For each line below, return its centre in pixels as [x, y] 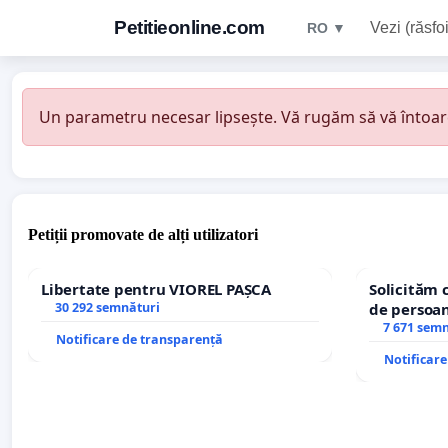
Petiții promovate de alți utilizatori [143, 235]
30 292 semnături [107, 308]
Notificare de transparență [139, 340]
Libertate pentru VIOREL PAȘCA [156, 289]
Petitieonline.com [189, 27]
